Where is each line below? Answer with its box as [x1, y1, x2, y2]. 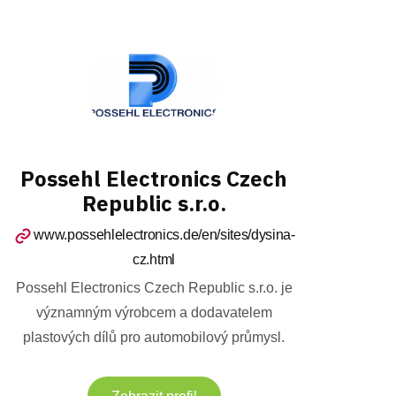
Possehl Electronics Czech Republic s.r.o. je [15, 280, 293, 295]
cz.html [133, 252, 175, 267]
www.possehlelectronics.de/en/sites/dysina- [34, 227, 295, 242]
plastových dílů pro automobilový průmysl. [23, 330, 285, 345]
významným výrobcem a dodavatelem [35, 305, 272, 320]
